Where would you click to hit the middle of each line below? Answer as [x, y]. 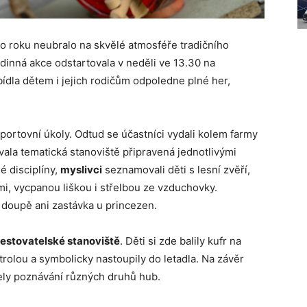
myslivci [81, 170]
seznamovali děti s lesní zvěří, [176, 170]
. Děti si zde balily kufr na [181, 241]
